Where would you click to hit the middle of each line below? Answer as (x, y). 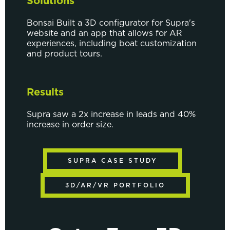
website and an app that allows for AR (104, 34)
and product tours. (66, 54)
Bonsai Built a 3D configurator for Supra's (111, 23)
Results (45, 93)
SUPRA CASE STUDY (112, 161)
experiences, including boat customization (112, 44)
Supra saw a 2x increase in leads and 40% (111, 115)
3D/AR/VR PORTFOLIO (115, 186)
